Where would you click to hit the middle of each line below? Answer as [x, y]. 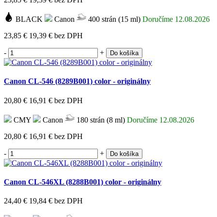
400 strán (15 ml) [113, 19]
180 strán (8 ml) [100, 120]
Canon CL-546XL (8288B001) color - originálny [83, 182]
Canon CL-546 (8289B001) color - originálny [77, 81]
